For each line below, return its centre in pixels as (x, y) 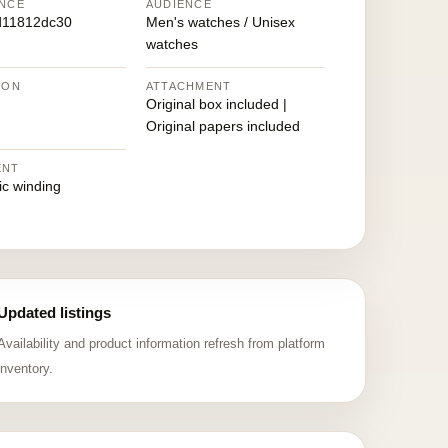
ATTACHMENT (188, 86)
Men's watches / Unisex (220, 22)
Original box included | (216, 104)
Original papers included (222, 126)
